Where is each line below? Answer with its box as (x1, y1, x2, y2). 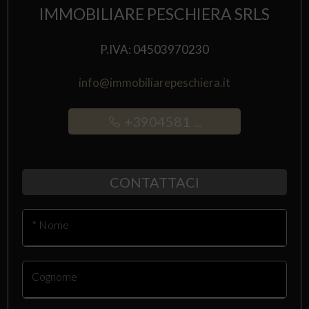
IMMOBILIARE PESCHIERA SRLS (39, 4, 270, 23)
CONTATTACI (110, 174, 199, 190)
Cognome (31, 269, 77, 283)
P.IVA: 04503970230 (100, 42, 209, 57)
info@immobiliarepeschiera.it (79, 75, 230, 90)
